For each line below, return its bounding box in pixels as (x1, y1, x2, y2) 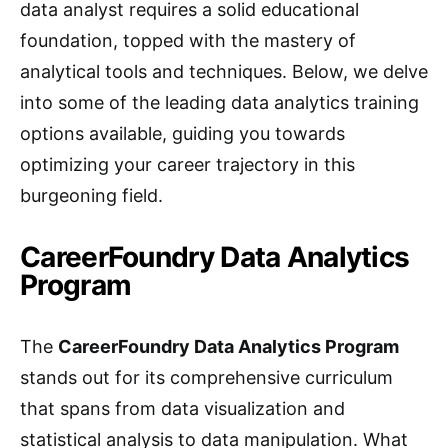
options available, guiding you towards (20, 123, 345, 144)
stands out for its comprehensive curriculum (20, 367, 393, 388)
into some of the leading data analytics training (20, 92, 419, 113)
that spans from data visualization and (20, 398, 345, 419)
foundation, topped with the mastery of (20, 30, 356, 51)
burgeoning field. (20, 185, 163, 206)
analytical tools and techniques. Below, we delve (20, 61, 428, 82)
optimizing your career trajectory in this (20, 154, 355, 175)
